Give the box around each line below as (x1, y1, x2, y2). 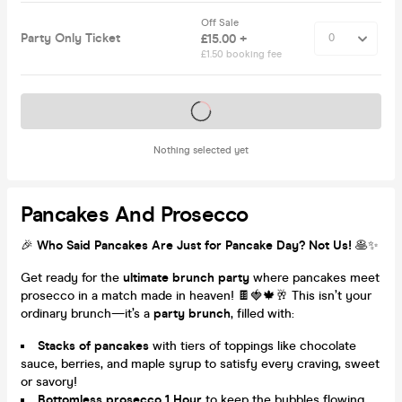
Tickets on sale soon (143, 102, 259, 118)
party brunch (153, 305, 231, 321)
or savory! (21, 373, 77, 389)
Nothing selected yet (153, 144, 249, 156)
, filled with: (231, 305, 294, 321)
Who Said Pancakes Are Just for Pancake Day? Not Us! (37, 237, 352, 253)
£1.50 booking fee (201, 48, 282, 60)
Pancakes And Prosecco (21, 201, 249, 228)
